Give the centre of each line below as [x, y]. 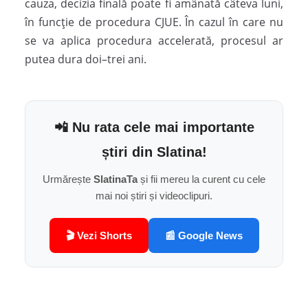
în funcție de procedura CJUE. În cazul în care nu [154, 22]
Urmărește [68, 179]
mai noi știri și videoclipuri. [154, 196]
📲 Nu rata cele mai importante [154, 128]
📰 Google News [203, 236]
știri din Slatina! [154, 152]
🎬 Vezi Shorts [99, 236]
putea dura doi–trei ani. [86, 59]
